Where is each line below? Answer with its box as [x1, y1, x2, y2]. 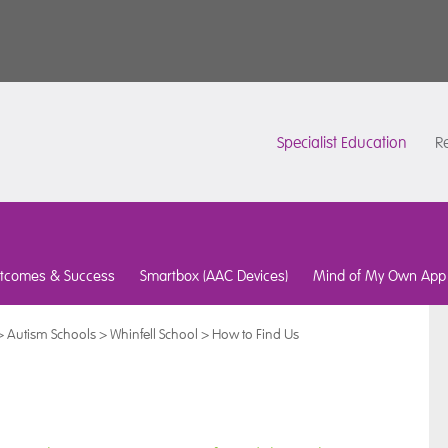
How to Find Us [212, 325, 299, 343]
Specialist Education [277, 133, 407, 153]
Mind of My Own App [313, 266, 446, 285]
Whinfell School [110, 325, 198, 343]
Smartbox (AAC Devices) [140, 266, 288, 285]
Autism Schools [7, 325, 96, 343]
